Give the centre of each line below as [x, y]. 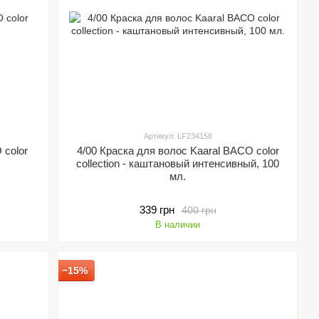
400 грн [199, 210]
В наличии [178, 225]
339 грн [157, 210]
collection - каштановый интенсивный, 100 [178, 164]
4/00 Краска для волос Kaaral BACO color [178, 151]
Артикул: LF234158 [178, 136]
